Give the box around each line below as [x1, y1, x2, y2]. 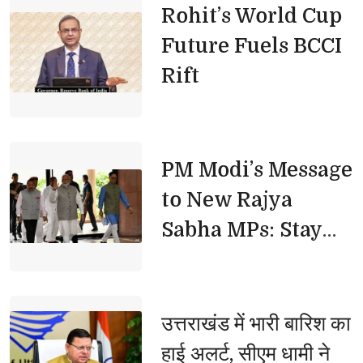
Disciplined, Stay [160, 247, 329, 271]
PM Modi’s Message [160, 157, 352, 181]
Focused [160, 277, 243, 301]
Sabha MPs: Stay [160, 217, 322, 241]
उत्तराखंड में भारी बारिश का [160, 311, 351, 335]
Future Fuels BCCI [160, 33, 342, 58]
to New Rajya [160, 187, 293, 211]
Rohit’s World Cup [160, 3, 342, 28]
